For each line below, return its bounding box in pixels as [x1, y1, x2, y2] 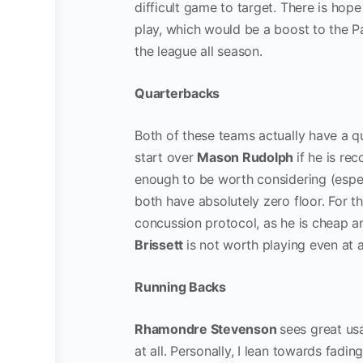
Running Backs [135, 279, 226, 295]
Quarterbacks [135, 85, 220, 101]
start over [135, 149, 198, 165]
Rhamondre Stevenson [135, 321, 280, 337]
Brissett [135, 237, 186, 253]
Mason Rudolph [197, 149, 297, 165]
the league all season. [135, 43, 263, 59]
